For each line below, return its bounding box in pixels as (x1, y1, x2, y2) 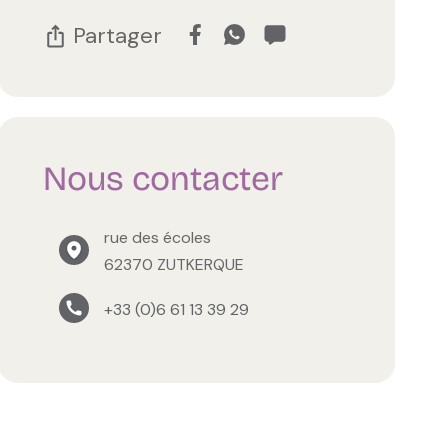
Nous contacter (43, 157, 284, 199)
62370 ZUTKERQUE (104, 253, 245, 275)
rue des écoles (104, 226, 212, 248)
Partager (73, 20, 163, 50)
